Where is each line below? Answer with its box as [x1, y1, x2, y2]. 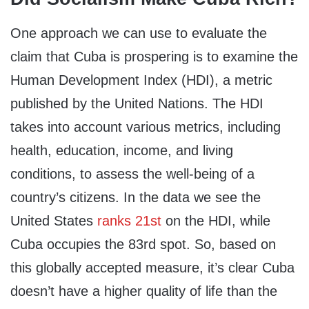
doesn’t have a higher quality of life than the [10, 283, 277, 299]
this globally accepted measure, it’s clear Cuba [10, 259, 295, 275]
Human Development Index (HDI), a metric [10, 72, 272, 88]
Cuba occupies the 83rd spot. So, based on [10, 236, 276, 252]
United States [10, 212, 97, 228]
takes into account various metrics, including [10, 119, 281, 134]
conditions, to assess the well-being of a [10, 166, 255, 181]
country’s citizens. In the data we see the [10, 189, 261, 205]
